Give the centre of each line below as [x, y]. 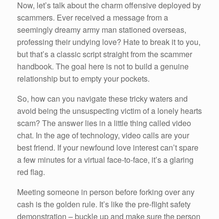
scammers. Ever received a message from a [93, 17]
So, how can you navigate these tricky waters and [102, 98]
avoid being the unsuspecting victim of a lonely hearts [109, 110]
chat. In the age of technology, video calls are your [103, 135]
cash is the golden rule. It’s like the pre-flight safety [104, 204]
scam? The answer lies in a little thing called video [104, 123]
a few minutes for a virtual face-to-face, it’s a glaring [105, 159]
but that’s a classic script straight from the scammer [105, 54]
